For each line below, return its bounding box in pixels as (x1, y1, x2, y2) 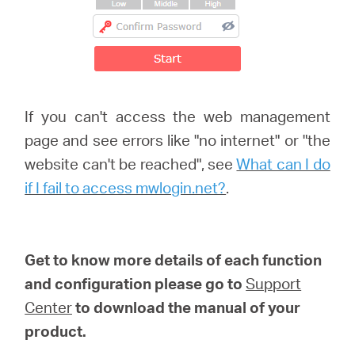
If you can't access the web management (25, 106, 330, 127)
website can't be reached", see (25, 154, 237, 174)
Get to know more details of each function (25, 250, 323, 270)
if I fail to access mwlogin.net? (25, 177, 227, 198)
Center (25, 297, 73, 318)
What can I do (236, 154, 330, 174)
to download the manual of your (75, 297, 301, 318)
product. (25, 321, 87, 342)
